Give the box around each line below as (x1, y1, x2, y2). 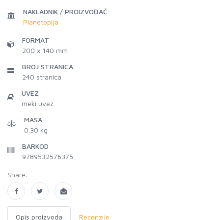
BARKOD (22, 142, 49, 150)
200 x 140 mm (22, 46, 68, 55)
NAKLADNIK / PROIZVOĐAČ (23, 7, 108, 16)
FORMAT (22, 36, 49, 44)
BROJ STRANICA (22, 62, 73, 71)
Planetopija (23, 18, 58, 26)
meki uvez (22, 99, 54, 108)
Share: (7, 170, 28, 179)
